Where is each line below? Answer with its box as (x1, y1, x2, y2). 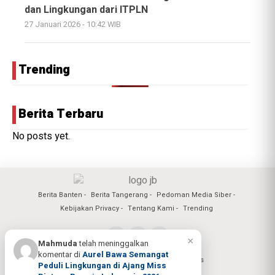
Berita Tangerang (90, 190, 148, 201)
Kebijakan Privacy (60, 203, 119, 214)
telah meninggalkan (77, 238, 149, 249)
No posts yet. (12, 129, 70, 144)
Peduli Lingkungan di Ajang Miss (38, 260, 166, 271)
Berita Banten (37, 190, 82, 201)
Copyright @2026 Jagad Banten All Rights (71, 255, 204, 266)
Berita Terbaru (18, 105, 103, 123)
